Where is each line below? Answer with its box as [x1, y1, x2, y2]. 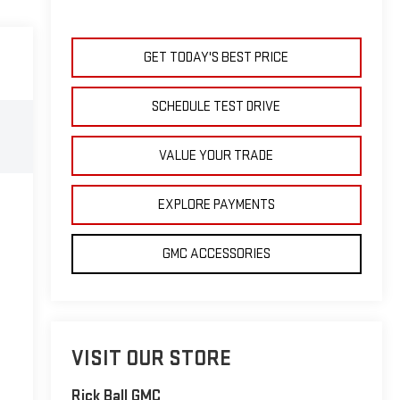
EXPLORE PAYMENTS [157, 196, 275, 213]
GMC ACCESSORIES [162, 245, 271, 262]
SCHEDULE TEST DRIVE [152, 97, 281, 115]
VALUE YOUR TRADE [159, 146, 274, 164]
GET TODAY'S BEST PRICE [144, 48, 289, 66]
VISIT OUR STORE [71, 346, 231, 372]
